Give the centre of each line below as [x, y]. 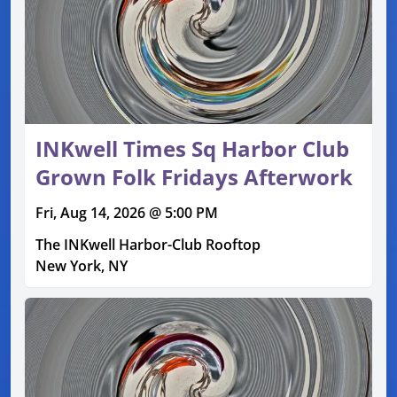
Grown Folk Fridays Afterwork [194, 176]
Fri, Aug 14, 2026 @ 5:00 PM [127, 212]
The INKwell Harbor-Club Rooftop [148, 244]
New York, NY [82, 265]
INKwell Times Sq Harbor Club [192, 148]
